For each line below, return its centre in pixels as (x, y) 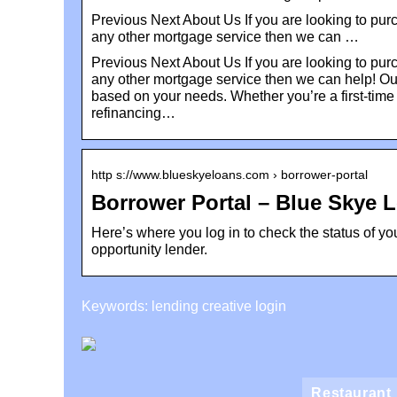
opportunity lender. (149, 249)
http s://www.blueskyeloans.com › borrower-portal (230, 174)
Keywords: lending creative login (184, 306)
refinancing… (133, 113)
